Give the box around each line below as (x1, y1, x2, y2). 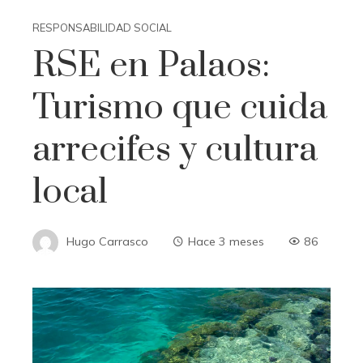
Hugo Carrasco (66, 233, 148, 249)
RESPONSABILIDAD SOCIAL (32, 21, 172, 35)
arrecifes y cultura (32, 128, 318, 173)
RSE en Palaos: (32, 44, 270, 88)
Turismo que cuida (32, 86, 327, 130)
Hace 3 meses (188, 233, 264, 249)
